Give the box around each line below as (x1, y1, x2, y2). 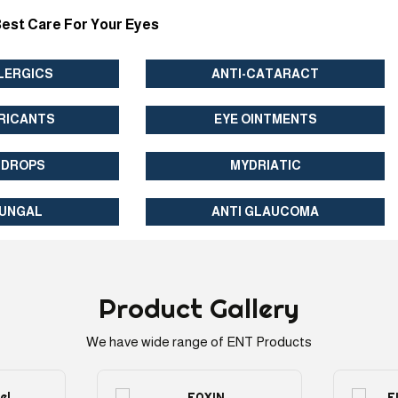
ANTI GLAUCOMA (211, 203, 320, 219)
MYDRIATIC (229, 158, 301, 173)
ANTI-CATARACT (211, 66, 320, 81)
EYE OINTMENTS (213, 112, 317, 127)
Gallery (210, 291, 299, 325)
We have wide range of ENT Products (86, 333, 312, 349)
